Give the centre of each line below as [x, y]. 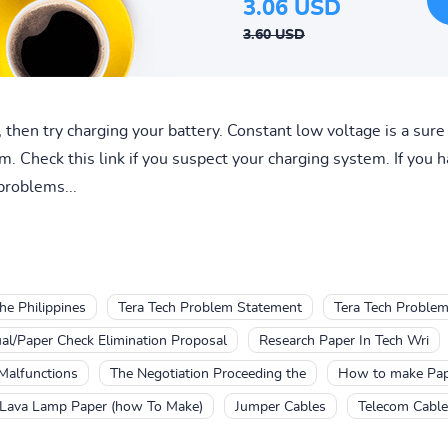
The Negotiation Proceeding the [207, 373]
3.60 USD [274, 34]
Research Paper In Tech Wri [343, 340]
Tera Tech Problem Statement [209, 307]
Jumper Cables [280, 406]
